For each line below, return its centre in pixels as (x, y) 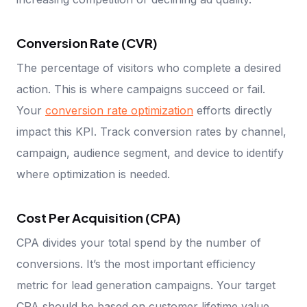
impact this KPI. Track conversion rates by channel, (151, 132)
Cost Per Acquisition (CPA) (99, 218)
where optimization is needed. (93, 174)
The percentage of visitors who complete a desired (149, 68)
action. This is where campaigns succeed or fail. (141, 89)
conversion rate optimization (119, 111)
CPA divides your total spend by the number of (139, 243)
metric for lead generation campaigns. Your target (146, 285)
